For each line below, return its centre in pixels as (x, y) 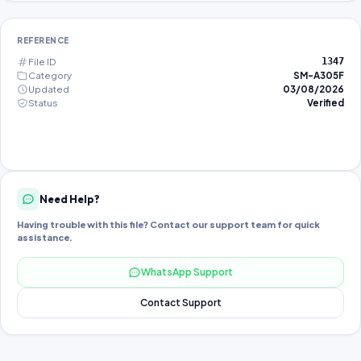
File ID (42, 62)
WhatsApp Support (187, 272)
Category (50, 75)
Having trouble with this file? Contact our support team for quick (168, 224)
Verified (326, 103)
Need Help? (70, 199)
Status (43, 103)
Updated (49, 89)
